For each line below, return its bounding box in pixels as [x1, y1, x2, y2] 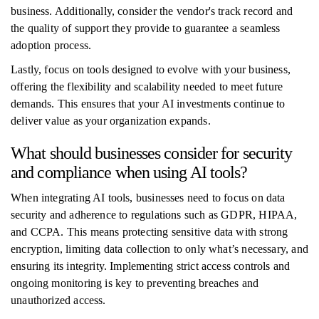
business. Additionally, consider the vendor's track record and [11, 5, 293, 17]
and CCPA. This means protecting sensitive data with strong [11, 226, 288, 238]
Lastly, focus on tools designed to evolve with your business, [11, 63, 291, 75]
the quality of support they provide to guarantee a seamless [11, 22, 281, 34]
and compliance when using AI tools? [11, 163, 248, 182]
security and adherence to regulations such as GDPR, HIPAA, [11, 209, 298, 221]
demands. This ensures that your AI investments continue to [11, 98, 286, 110]
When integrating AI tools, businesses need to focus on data [11, 192, 286, 204]
